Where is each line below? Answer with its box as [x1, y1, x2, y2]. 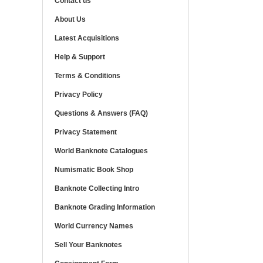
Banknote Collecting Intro [55, 184, 139, 193]
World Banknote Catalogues [55, 147, 148, 155]
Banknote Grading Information [55, 203, 155, 211]
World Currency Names [55, 222, 133, 230]
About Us [55, 15, 86, 23]
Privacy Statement [55, 128, 117, 136]
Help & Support [55, 53, 105, 61]
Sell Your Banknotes [55, 241, 122, 249]
